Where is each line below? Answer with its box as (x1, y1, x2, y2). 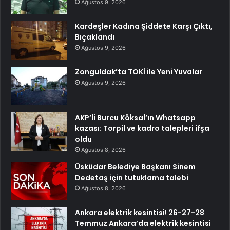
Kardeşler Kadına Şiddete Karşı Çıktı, (75, 21, 213, 32)
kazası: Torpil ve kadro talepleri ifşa (75, 123, 209, 134)
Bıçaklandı (75, 32, 114, 43)
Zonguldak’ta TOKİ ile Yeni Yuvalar (75, 67, 202, 78)
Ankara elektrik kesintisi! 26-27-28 (75, 207, 204, 218)
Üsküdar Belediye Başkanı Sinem (75, 162, 196, 172)
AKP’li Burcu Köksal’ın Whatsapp (75, 112, 196, 123)
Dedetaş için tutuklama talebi (75, 172, 188, 183)
